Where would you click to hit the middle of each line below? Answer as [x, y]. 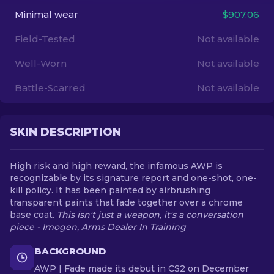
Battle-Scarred [50, 88]
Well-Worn [41, 63]
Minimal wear [46, 14]
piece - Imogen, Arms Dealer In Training [98, 227]
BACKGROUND [70, 251]
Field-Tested [45, 39]
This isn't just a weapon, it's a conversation [150, 215]
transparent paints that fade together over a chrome [126, 202]
